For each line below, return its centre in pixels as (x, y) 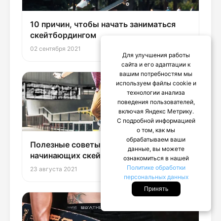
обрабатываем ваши (156, 139)
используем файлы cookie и (156, 83)
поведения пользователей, (156, 102)
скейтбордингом (63, 35)
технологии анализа (156, 92)
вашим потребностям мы (156, 74)
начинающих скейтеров (77, 155)
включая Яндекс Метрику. (156, 111)
